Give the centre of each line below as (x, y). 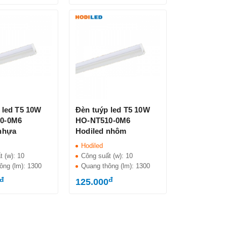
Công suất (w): (104, 156)
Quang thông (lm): (109, 166)
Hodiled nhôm (101, 131)
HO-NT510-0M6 (103, 121)
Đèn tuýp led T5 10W (113, 110)
